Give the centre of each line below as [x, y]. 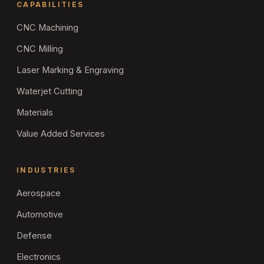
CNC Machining [47, 27]
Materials [35, 112]
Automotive [40, 214]
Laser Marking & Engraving [70, 70]
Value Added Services [61, 133]
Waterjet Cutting [49, 91]
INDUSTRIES [46, 170]
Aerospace [39, 193]
